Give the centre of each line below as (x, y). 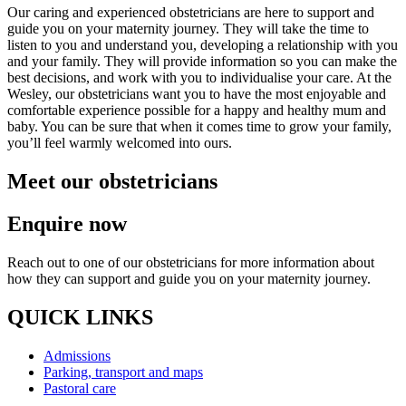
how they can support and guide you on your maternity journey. (189, 279)
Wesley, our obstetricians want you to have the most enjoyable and (197, 94)
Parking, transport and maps (123, 372)
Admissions (77, 355)
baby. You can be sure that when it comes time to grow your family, (199, 127)
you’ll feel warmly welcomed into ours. (120, 143)
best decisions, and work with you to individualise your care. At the (199, 78)
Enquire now (67, 224)
